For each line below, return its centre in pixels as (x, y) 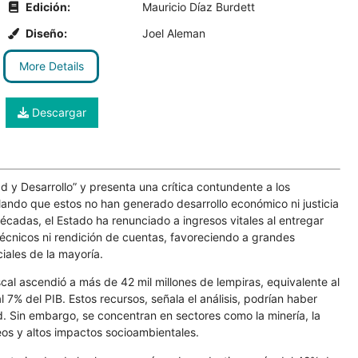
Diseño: (45, 33)
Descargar (58, 112)
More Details (51, 66)
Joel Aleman (174, 33)
